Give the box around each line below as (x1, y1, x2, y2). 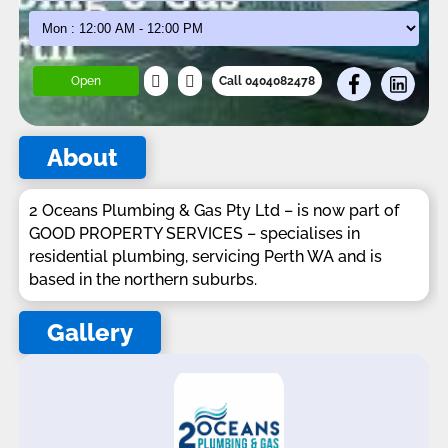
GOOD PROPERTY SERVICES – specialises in (29, 224, 360, 244)
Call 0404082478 (218, 74, 315, 89)
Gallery (47, 318, 133, 348)
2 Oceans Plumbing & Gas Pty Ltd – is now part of (29, 201, 399, 221)
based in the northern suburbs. (29, 270, 257, 290)
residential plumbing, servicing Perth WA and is (29, 247, 382, 267)
